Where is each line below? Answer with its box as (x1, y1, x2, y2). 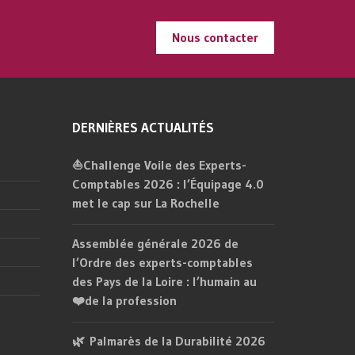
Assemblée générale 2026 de (72, 235, 239, 251)
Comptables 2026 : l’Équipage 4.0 (72, 175, 264, 192)
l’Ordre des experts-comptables (72, 254, 253, 270)
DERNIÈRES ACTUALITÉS (72, 118, 214, 136)
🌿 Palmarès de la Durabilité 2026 (72, 332, 265, 349)
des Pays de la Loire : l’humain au (72, 273, 257, 289)
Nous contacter (172, 29, 258, 45)
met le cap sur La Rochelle (72, 194, 219, 211)
